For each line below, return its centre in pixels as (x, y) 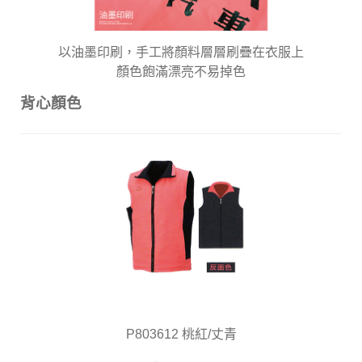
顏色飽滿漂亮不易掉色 (181, 71)
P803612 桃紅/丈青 (181, 335)
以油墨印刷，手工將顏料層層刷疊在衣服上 (181, 52)
